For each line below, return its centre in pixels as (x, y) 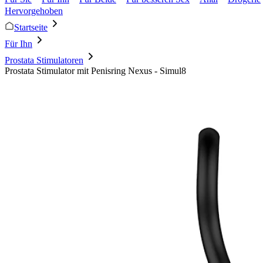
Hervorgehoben (34, 11)
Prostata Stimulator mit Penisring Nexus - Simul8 (95, 71)
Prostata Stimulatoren (44, 60)
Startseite (31, 27)
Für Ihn (18, 44)
